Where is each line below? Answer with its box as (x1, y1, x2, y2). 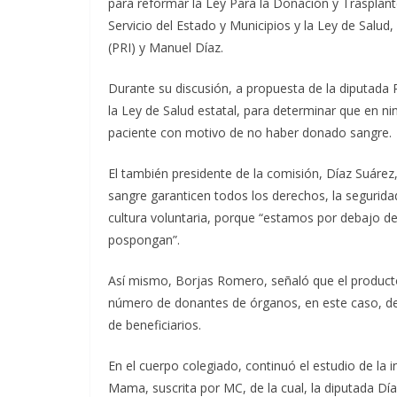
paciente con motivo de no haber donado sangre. (108, 124, 392, 141)
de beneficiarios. (108, 316, 201, 333)
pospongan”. (108, 231, 180, 248)
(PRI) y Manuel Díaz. (108, 39, 223, 56)
